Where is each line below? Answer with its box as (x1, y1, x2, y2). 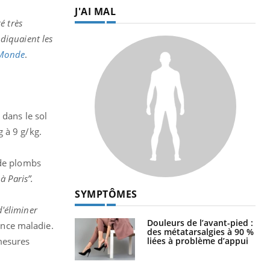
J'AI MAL (75, 4, 116, 18)
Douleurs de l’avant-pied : (147, 216, 253, 228)
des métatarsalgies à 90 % (147, 225, 254, 237)
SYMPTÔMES (75, 187, 137, 201)
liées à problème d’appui (147, 234, 248, 246)
